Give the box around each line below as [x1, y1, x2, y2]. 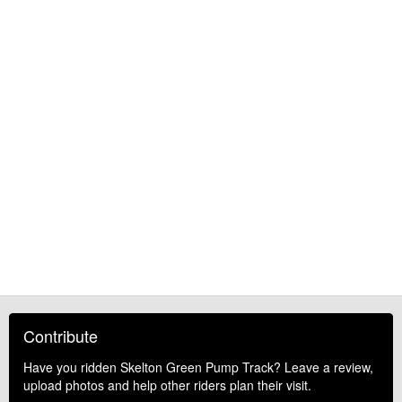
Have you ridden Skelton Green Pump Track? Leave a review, [23, 357, 373, 376]
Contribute [23, 323, 98, 347]
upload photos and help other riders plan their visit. [23, 375, 311, 394]
